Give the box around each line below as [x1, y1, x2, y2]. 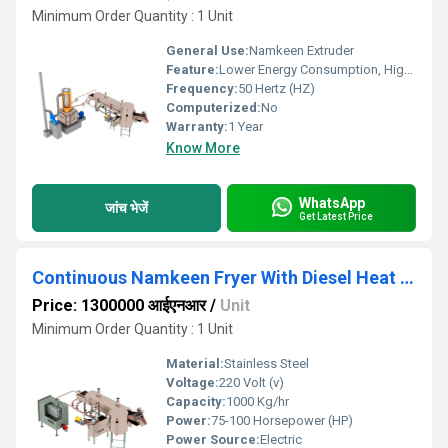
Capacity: [166, 394, 226, 409]
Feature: [166, 62, 219, 77]
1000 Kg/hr [226, 394, 289, 409]
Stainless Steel [224, 356, 309, 371]
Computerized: [166, 100, 261, 115]
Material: [166, 356, 224, 371]
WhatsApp [299, 194, 365, 211]
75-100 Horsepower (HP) [211, 413, 353, 428]
